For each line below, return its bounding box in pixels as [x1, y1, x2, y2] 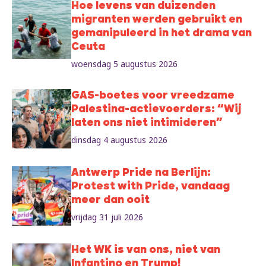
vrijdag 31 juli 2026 [71, 211, 143, 223]
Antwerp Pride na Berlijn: [71, 167, 211, 179]
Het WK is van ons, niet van [71, 245, 220, 256]
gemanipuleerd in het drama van [71, 28, 252, 40]
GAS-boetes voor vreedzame [71, 90, 235, 102]
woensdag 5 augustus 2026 [71, 58, 178, 70]
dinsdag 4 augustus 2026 [71, 134, 167, 146]
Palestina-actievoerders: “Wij [71, 104, 242, 116]
